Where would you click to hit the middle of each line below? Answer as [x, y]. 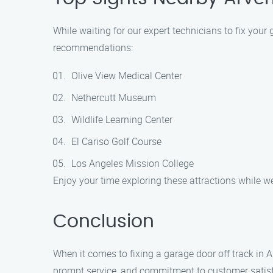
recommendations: [93, 48]
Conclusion [104, 222]
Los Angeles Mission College [133, 163]
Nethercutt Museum [114, 97]
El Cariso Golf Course [116, 141]
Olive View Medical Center [127, 76]
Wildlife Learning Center [122, 119]
